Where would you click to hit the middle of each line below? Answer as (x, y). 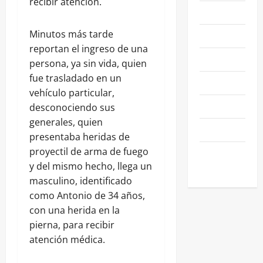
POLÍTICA (217, 59)
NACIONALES (223, 12)
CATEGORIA (221, 168)
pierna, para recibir (72, 225)
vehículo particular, (73, 92)
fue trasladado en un (75, 78)
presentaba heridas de (80, 136)
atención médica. (67, 239)
